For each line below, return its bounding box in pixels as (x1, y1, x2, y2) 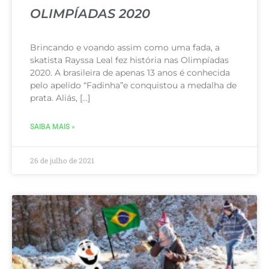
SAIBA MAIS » (30, 122, 75, 131)
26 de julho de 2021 (30, 155, 94, 165)
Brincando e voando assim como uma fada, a (30, 41, 220, 53)
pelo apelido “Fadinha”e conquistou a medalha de (30, 79, 237, 91)
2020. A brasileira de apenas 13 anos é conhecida (30, 67, 230, 78)
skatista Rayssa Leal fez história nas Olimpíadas (30, 54, 229, 65)
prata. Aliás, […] (30, 92, 90, 103)
